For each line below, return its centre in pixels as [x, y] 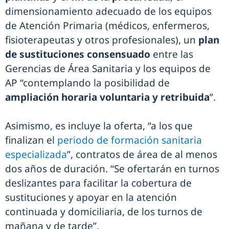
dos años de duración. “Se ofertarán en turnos [112, 169]
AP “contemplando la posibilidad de [87, 83]
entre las [173, 54]
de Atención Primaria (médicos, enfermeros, [107, 26]
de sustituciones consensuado [79, 54]
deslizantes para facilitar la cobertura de [98, 183]
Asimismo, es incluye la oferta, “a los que [99, 126]
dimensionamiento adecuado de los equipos [108, 12]
